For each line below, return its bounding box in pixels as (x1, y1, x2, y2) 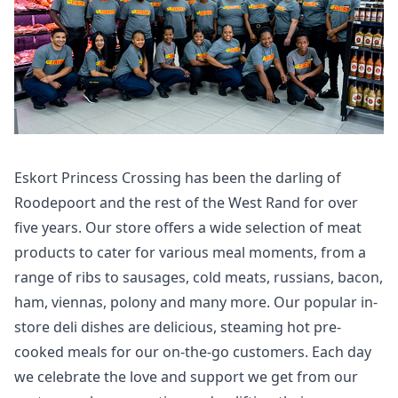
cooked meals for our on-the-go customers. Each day (14, 341, 371, 362)
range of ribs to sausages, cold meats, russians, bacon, (14, 267, 383, 287)
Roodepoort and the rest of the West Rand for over (14, 192, 358, 212)
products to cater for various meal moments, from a (14, 242, 366, 262)
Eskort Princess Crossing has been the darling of (14, 167, 341, 187)
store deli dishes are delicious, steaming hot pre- (14, 316, 341, 337)
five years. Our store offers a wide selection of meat (14, 217, 362, 237)
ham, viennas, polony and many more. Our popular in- (14, 291, 378, 312)
